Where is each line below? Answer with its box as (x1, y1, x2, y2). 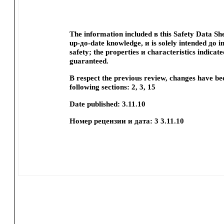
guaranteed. (69, 57, 108, 65)
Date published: (69, 100, 120, 108)
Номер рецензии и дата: (69, 117, 152, 125)
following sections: (69, 83, 129, 91)
